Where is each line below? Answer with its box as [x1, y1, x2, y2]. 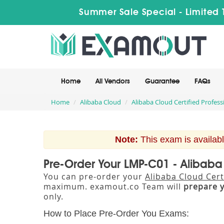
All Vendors [95, 78, 130, 85]
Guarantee [145, 78, 179, 85]
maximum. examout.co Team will [43, 181, 183, 192]
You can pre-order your [43, 171, 145, 182]
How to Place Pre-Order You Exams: [43, 208, 189, 218]
